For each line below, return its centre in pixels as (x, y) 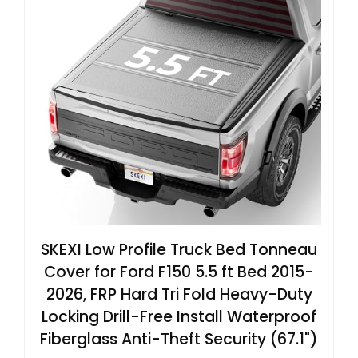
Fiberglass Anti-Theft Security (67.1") (179, 339)
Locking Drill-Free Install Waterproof (179, 316)
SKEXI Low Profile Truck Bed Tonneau (179, 249)
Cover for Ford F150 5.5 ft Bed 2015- (179, 272)
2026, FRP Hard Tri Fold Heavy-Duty (179, 294)
